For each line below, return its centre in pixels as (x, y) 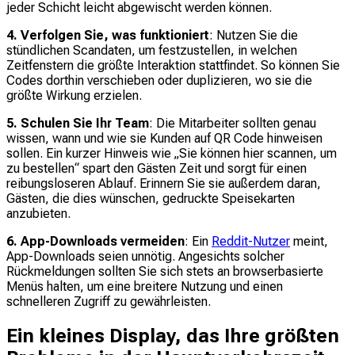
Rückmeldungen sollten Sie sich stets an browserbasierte (165, 272)
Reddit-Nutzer (251, 242)
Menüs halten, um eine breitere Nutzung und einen (145, 287)
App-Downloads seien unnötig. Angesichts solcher (145, 257)
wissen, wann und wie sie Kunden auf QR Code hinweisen (164, 139)
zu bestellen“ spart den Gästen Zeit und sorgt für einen (157, 169)
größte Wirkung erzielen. (74, 96)
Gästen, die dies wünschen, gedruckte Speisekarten (151, 199)
